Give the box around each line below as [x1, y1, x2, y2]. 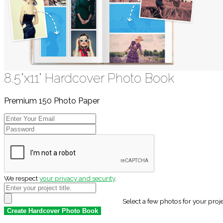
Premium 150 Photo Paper [4, 96, 100, 106]
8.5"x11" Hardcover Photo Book [4, 71, 174, 86]
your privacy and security [39, 174, 115, 183]
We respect [4, 174, 39, 183]
